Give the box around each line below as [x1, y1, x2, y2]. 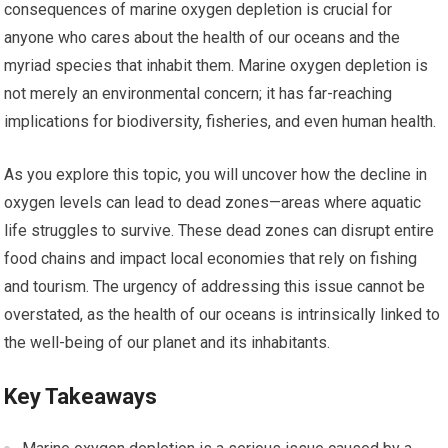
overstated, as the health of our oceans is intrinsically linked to [4, 305, 441, 325]
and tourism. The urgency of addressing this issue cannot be [4, 277, 426, 297]
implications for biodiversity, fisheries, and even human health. [4, 112, 437, 132]
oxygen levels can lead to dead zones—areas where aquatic [4, 193, 422, 213]
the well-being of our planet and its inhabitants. [4, 333, 331, 353]
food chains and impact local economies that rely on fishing [4, 249, 418, 269]
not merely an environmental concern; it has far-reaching [4, 84, 393, 104]
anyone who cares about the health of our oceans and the [4, 28, 401, 48]
